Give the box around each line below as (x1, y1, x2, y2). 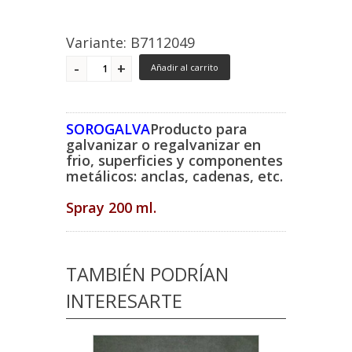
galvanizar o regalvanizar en (66, 134, 261, 154)
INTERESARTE (66, 288, 182, 313)
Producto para (150, 119, 247, 138)
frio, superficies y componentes (66, 150, 283, 170)
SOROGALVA (66, 119, 150, 138)
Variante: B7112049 (66, 32, 195, 52)
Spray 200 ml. (66, 197, 156, 217)
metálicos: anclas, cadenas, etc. (66, 166, 283, 185)
